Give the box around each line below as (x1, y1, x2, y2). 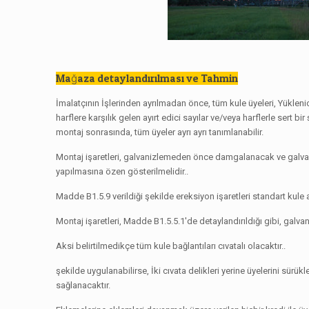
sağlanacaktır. (56, 280, 111, 290)
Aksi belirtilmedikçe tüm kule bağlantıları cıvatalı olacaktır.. (56, 241, 286, 251)
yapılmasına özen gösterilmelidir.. (56, 166, 189, 177)
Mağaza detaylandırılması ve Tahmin (56, 72, 239, 85)
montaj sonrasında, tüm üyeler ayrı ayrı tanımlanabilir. (56, 127, 264, 137)
